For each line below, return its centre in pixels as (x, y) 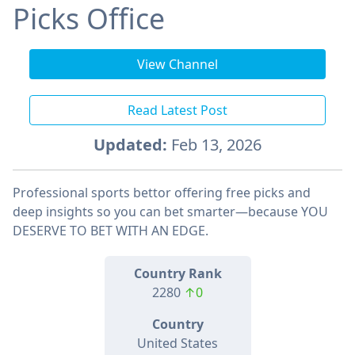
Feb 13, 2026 (214, 145)
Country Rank (177, 274)
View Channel (177, 65)
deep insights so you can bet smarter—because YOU (170, 212)
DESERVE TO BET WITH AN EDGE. (111, 231)
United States (177, 344)
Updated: (130, 145)
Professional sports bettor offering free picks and (162, 193)
